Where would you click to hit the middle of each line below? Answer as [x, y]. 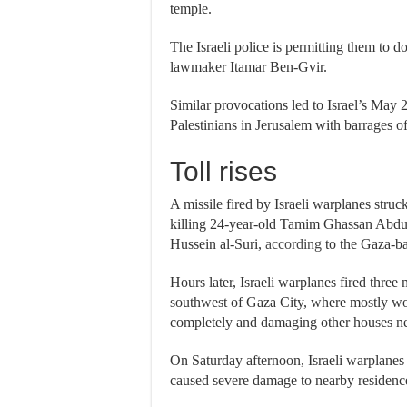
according [293, 244]
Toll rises [223, 171]
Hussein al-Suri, [218, 244]
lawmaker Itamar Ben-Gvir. [248, 67]
